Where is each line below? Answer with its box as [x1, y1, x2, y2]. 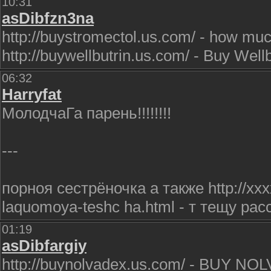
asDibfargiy [2, 237, 87, 255]
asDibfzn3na [2, 9, 94, 27]
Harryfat [2, 85, 62, 103]
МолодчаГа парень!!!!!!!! [2, 104, 171, 122]
